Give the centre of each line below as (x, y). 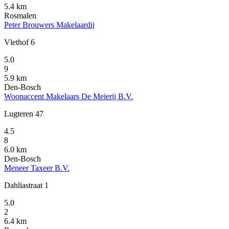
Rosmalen (20, 15)
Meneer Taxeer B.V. (37, 168)
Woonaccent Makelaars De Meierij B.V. (68, 96)
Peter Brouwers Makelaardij (49, 25)
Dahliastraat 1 (26, 185)
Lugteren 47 (24, 113)
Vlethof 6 (19, 42)
